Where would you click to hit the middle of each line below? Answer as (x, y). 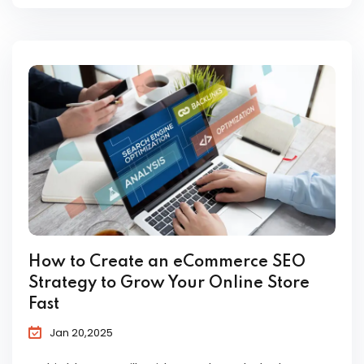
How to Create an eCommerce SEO (167, 263)
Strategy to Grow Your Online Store (169, 284)
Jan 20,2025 (81, 333)
